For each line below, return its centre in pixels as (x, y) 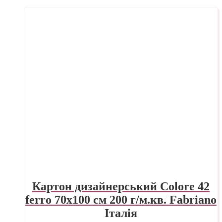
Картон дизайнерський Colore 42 (121, 186)
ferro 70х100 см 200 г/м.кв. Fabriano (121, 199)
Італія (121, 213)
